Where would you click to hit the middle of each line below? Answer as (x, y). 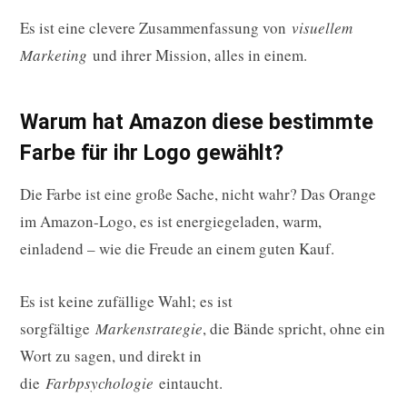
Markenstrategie (149, 329)
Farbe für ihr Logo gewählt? (152, 152)
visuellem (322, 27)
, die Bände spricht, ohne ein (294, 329)
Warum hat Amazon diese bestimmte (197, 121)
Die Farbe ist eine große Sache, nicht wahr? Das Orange (198, 194)
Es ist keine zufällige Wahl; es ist (126, 302)
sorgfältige (58, 329)
